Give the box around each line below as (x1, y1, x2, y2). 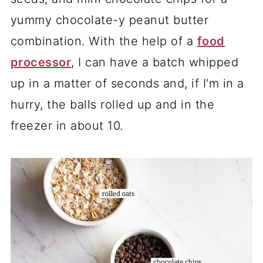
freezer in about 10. (10, 119, 123, 133)
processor (10, 55, 72, 69)
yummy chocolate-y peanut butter (10, 13, 209, 27)
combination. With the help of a (10, 34, 197, 48)
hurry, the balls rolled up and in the (10, 97, 215, 112)
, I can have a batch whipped (71, 55, 239, 69)
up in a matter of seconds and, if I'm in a (10, 76, 244, 90)
